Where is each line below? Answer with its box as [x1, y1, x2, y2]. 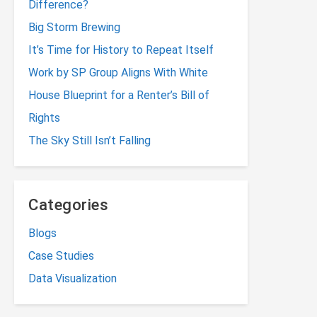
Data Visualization [28, 272, 117, 285]
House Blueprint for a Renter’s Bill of [28, 88, 209, 102]
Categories [28, 195, 108, 214]
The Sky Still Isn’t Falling [28, 134, 151, 147]
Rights [28, 111, 60, 125]
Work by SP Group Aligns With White [28, 66, 208, 79]
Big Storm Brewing [28, 21, 120, 34]
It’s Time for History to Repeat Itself [28, 43, 214, 57]
